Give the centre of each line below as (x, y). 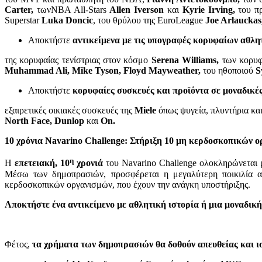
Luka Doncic (67, 20)
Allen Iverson (137, 10)
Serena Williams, (187, 60)
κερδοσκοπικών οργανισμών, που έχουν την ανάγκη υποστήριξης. (129, 184)
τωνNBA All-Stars (71, 10)
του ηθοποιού (228, 71)
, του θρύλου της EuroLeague (148, 20)
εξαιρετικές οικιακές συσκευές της (69, 111)
